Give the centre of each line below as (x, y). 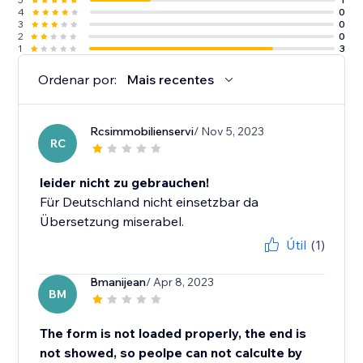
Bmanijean (118, 282)
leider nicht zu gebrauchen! (125, 183)
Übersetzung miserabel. (112, 222)
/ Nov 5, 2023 (229, 132)
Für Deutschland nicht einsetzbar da (149, 202)
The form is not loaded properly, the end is (173, 333)
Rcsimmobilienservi (142, 132)
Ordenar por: (78, 80)
